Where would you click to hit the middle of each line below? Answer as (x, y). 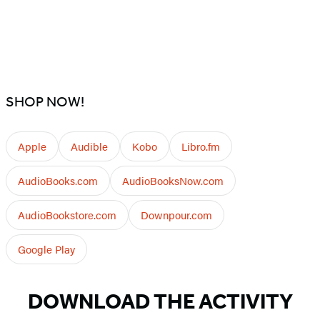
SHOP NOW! (45, 102)
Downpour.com (176, 215)
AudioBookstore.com (67, 215)
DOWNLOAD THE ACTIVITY (160, 302)
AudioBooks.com (58, 181)
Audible (89, 146)
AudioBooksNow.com (173, 181)
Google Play (46, 249)
